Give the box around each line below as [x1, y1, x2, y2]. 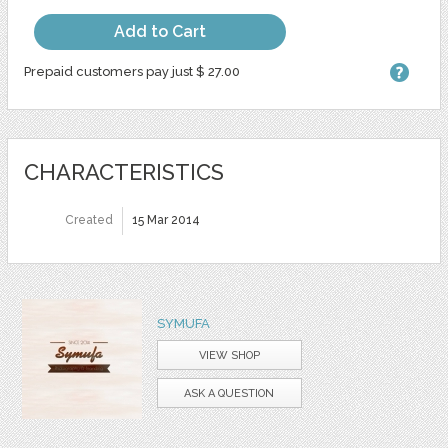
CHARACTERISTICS [23, 158, 224, 185]
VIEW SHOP [198, 348, 260, 362]
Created [64, 212, 113, 227]
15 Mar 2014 [131, 212, 200, 227]
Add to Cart [113, 21, 206, 41]
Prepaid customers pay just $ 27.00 [23, 63, 240, 79]
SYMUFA [156, 315, 210, 331]
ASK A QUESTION [184, 386, 275, 400]
